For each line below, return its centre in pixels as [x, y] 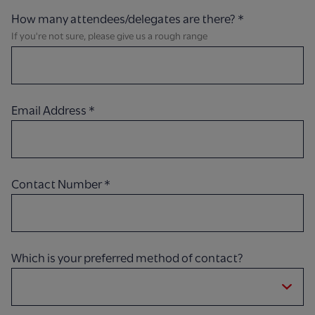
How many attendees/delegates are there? [124, 19]
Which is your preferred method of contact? [127, 258]
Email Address [50, 111]
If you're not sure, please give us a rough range [109, 36]
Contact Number [58, 185]
